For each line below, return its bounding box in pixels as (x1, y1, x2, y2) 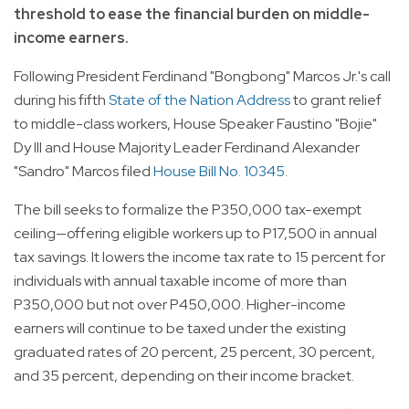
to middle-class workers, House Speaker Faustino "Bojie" (14, 114, 377, 134)
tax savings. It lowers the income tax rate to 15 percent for (14, 247, 385, 267)
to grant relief (290, 90, 382, 110)
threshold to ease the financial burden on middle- (14, 5, 370, 25)
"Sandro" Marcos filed (14, 162, 153, 182)
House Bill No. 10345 (153, 162, 285, 182)
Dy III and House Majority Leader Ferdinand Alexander (14, 138, 360, 158)
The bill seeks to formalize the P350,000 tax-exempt (14, 200, 362, 220)
